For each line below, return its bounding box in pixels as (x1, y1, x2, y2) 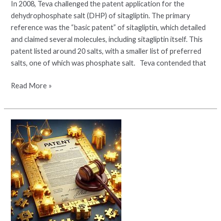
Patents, (10, 156, 38, 165)
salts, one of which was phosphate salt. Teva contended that (11, 59, 207, 68)
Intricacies (10, 132, 44, 141)
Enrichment (10, 203, 47, 212)
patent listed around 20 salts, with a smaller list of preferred (11, 47, 202, 56)
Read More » (11, 81, 52, 90)
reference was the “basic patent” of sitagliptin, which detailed (11, 23, 206, 32)
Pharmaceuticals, (10, 168, 66, 177)
